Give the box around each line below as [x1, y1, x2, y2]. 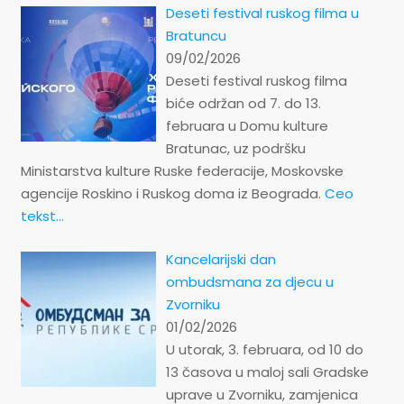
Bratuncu [166, 26, 227, 45]
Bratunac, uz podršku [166, 139, 307, 158]
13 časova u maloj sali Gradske [166, 362, 370, 381]
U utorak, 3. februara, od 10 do [166, 339, 364, 359]
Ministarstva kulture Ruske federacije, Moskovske [21, 161, 344, 180]
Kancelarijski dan [166, 249, 277, 269]
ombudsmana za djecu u [166, 271, 335, 291]
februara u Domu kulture [166, 116, 329, 135]
